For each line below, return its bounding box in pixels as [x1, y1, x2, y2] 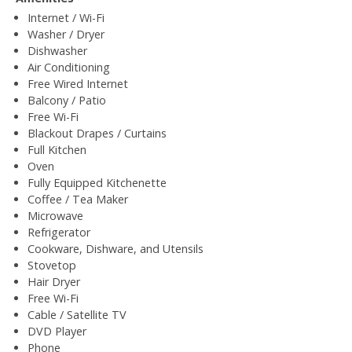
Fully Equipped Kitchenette [27, 174, 167, 190]
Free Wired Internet [27, 75, 128, 91]
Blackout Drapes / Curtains [27, 125, 167, 141]
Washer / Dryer [27, 26, 104, 42]
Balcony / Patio [27, 92, 106, 108]
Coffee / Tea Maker [27, 191, 128, 207]
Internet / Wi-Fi [27, 9, 104, 25]
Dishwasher [27, 42, 87, 58]
